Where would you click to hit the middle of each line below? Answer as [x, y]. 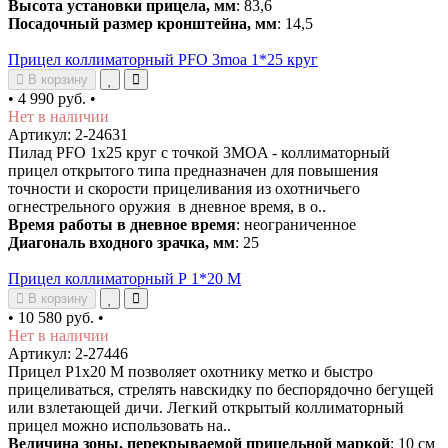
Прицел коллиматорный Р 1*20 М [124, 278]
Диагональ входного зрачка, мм [121, 242]
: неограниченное [298, 224]
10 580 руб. [56, 317]
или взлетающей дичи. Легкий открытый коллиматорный [206, 407]
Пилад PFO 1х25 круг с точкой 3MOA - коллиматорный [199, 152]
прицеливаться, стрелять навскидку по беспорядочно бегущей [221, 389]
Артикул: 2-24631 [68, 134]
